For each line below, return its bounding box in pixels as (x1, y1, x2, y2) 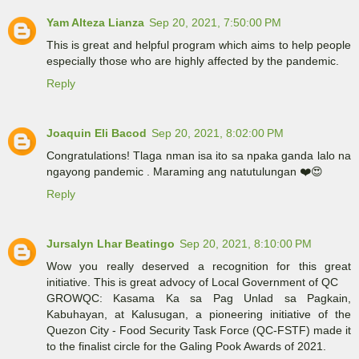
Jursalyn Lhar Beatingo (46, 237, 175, 251)
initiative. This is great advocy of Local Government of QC (46, 276, 338, 289)
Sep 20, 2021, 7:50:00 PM (149, 16, 281, 30)
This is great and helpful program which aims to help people (46, 38, 351, 52)
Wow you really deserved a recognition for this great (46, 260, 351, 273)
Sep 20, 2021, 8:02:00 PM (151, 127, 284, 140)
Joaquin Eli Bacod (46, 127, 147, 140)
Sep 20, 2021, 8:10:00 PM (179, 237, 312, 251)
